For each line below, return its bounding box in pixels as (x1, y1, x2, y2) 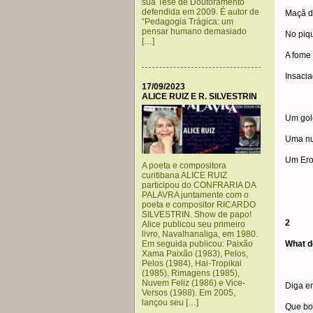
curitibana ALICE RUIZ (142, 170, 227, 180)
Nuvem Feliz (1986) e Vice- (142, 278, 245, 288)
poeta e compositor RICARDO (142, 200, 256, 210)
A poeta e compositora (142, 161, 226, 170)
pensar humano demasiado (142, 27, 247, 36)
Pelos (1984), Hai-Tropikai (142, 259, 242, 268)
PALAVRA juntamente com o (142, 190, 249, 200)
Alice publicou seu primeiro (142, 219, 245, 229)
